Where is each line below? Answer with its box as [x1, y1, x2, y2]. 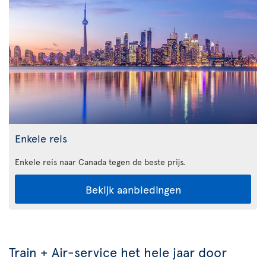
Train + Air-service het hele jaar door [9, 243, 227, 261]
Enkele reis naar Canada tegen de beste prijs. [15, 156, 185, 168]
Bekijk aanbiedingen [85, 182, 181, 197]
